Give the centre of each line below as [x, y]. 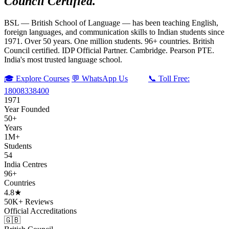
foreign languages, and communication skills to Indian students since [114, 32]
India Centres [26, 164]
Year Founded [27, 109]
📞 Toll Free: [169, 78]
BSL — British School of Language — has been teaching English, [111, 22]
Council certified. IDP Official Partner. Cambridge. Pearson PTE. [109, 50]
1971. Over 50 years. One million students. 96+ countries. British [109, 41]
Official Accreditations [40, 211]
